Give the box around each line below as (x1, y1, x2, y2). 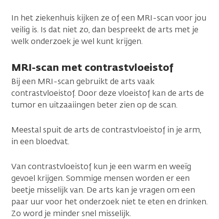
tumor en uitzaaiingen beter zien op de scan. (11, 99, 177, 110)
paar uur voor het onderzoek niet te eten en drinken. (11, 196, 208, 207)
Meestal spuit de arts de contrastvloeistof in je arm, (11, 124, 201, 135)
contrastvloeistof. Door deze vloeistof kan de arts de (11, 88, 204, 98)
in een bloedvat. (11, 136, 69, 147)
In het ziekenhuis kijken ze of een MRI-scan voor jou (11, 12, 206, 23)
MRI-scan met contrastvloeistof (11, 60, 174, 74)
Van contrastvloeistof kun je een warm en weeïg (11, 161, 191, 172)
